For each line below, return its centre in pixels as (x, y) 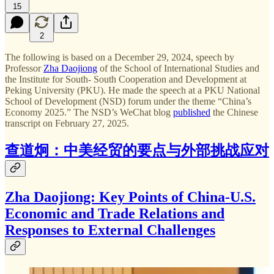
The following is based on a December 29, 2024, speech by (120, 57)
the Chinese (234, 112)
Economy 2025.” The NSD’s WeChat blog (89, 112)
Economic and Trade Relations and (115, 214)
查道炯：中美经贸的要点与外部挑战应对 (137, 151)
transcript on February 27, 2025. (67, 123)
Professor (24, 68)
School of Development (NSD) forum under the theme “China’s (128, 101)
